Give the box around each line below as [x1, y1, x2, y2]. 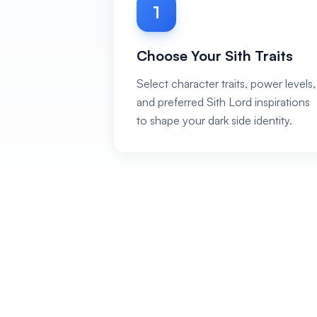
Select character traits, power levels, [137, 76, 316, 91]
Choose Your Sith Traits [137, 47, 293, 64]
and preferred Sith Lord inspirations [137, 95, 310, 109]
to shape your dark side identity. [137, 113, 292, 127]
